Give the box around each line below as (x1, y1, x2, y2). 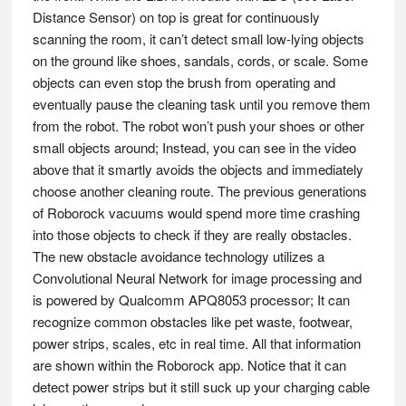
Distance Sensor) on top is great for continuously (32, 7, 320, 27)
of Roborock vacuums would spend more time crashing (32, 203, 360, 223)
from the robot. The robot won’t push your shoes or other (32, 116, 364, 136)
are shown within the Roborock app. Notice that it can (32, 355, 346, 375)
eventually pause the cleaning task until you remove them (32, 94, 371, 114)
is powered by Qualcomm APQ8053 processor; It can (32, 290, 350, 310)
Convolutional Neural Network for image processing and (32, 268, 362, 288)
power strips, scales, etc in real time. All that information (32, 333, 361, 353)
